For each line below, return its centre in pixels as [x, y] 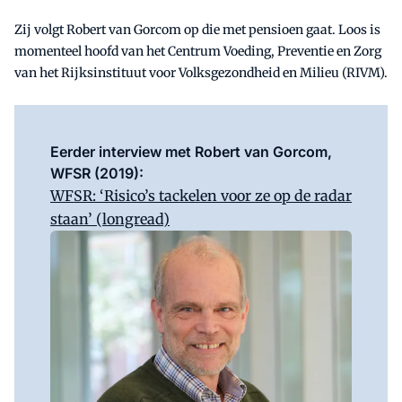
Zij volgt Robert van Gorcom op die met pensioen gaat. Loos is [197, 29]
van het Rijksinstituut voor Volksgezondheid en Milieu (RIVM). [201, 72]
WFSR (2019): [97, 173]
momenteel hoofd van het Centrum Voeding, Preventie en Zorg [198, 51]
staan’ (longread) [110, 218]
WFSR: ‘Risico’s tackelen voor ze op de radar [201, 195]
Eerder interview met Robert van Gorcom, [191, 151]
